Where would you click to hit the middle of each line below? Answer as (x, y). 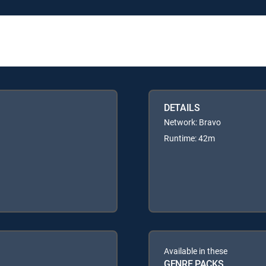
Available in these (196, 251)
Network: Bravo (192, 122)
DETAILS (182, 107)
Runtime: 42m (189, 138)
